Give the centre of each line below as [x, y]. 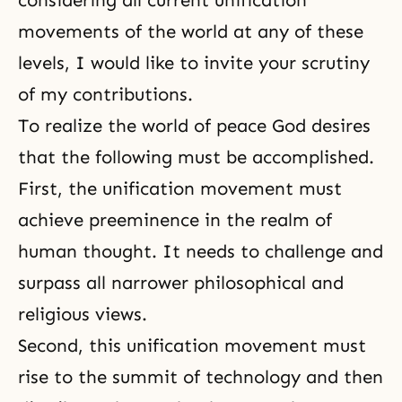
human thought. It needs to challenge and [201, 251]
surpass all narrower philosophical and [181, 283]
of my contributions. [108, 94]
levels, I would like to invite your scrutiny [194, 63]
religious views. [85, 314]
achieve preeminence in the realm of [175, 220]
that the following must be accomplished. [196, 157]
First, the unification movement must [180, 188]
